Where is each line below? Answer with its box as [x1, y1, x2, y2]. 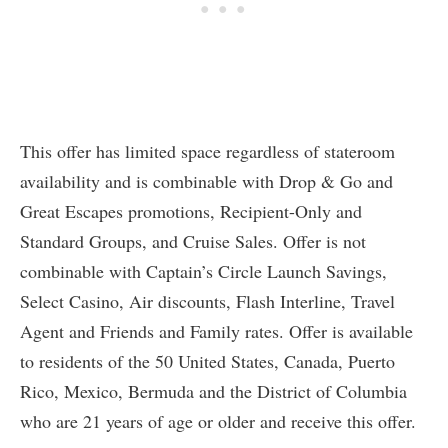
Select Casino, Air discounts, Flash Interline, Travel [20, 288, 395, 313]
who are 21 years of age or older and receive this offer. [20, 408, 416, 433]
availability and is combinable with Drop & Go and [20, 168, 393, 193]
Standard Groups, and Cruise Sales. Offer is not [20, 228, 366, 253]
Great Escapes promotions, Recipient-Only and [20, 198, 362, 223]
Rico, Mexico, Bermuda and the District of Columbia [20, 378, 407, 403]
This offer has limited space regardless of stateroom [20, 138, 395, 163]
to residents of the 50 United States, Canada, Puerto [20, 348, 395, 373]
